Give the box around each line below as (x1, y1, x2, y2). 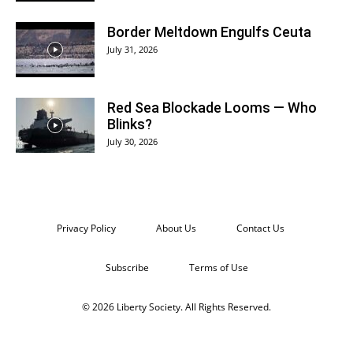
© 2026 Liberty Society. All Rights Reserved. (82, 299, 271, 314)
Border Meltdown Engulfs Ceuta (107, 23, 311, 40)
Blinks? (107, 115, 152, 132)
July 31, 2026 (107, 43, 158, 55)
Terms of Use (188, 260, 248, 274)
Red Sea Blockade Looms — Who (107, 98, 317, 116)
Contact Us (236, 221, 284, 235)
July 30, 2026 (107, 135, 158, 147)
